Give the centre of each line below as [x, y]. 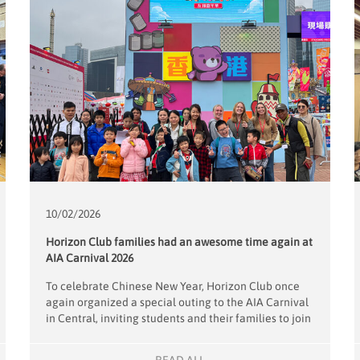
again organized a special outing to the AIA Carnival [178, 302]
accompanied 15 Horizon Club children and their [168, 350]
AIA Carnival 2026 [90, 258]
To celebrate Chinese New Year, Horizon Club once [173, 286]
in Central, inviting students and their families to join [179, 318]
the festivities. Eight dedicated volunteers [151, 334]
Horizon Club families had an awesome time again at [180, 241]
